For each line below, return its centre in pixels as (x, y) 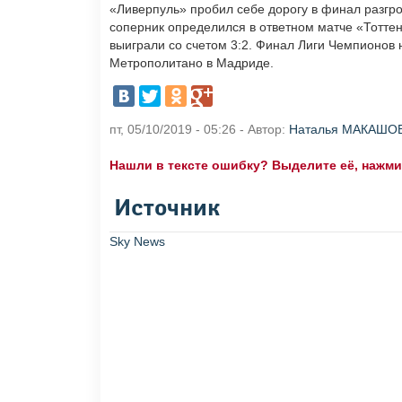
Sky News (137, 242)
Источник (167, 210)
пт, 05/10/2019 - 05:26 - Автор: (199, 130)
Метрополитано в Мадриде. (192, 63)
